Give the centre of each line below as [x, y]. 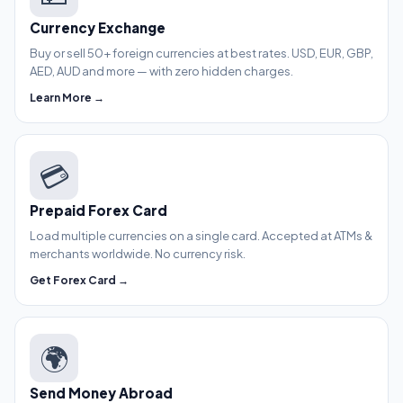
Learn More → [67, 98]
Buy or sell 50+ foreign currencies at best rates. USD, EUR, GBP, [201, 54]
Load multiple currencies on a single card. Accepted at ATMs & [201, 236]
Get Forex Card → [79, 281]
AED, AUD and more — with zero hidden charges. [161, 72]
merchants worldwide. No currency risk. [138, 254]
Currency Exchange [98, 28]
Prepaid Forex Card [99, 210]
